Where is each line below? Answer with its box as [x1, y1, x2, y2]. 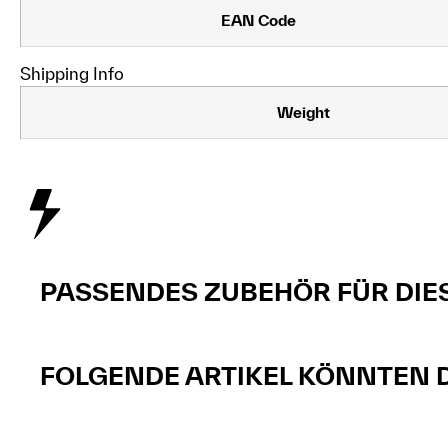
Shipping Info [20, 63, 124, 83]
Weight [277, 102, 330, 121]
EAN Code [221, 10, 296, 29]
